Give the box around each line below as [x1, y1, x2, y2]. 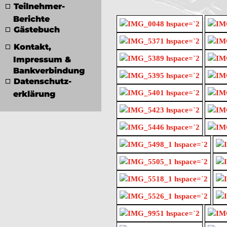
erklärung [13, 89, 55, 97]
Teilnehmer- [14, 2, 65, 11]
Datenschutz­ [14, 77, 71, 86]
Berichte [13, 14, 50, 22]
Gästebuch [14, 25, 60, 34]
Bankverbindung [13, 66, 85, 74]
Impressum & [13, 55, 71, 63]
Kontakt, [14, 42, 51, 52]
